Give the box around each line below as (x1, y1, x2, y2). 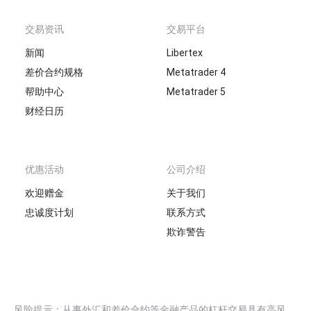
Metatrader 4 (167, 67, 226, 78)
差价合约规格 (25, 67, 83, 78)
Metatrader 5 (167, 86, 226, 97)
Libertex (167, 47, 203, 58)
